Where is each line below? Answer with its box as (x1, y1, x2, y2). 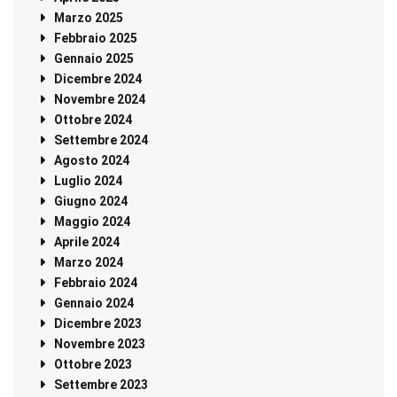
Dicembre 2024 (54, 72, 142, 87)
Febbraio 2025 (54, 31, 137, 46)
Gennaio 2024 (54, 296, 134, 311)
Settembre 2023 (54, 378, 148, 393)
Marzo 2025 (54, 11, 123, 26)
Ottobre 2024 (54, 113, 132, 128)
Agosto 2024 (54, 153, 129, 168)
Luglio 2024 (54, 174, 122, 189)
